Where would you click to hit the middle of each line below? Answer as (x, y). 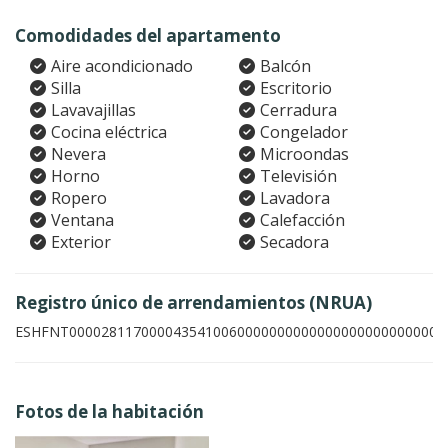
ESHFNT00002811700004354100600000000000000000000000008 (230, 331)
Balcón (285, 66)
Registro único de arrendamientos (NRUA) (193, 302)
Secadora (294, 242)
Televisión (298, 176)
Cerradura (298, 110)
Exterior (81, 242)
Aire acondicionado (122, 66)
